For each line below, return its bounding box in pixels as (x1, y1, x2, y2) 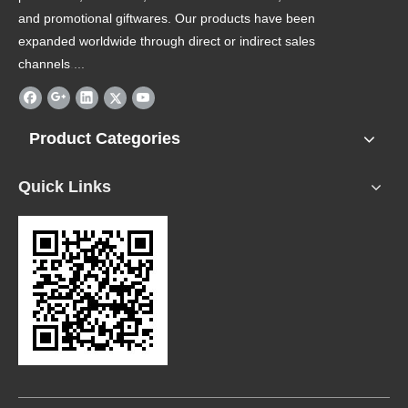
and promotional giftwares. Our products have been (18, 11, 315, 26)
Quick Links (18, 178, 111, 197)
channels (18, 56, 70, 72)
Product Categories (29, 129, 180, 148)
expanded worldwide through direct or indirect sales (18, 34, 315, 49)
